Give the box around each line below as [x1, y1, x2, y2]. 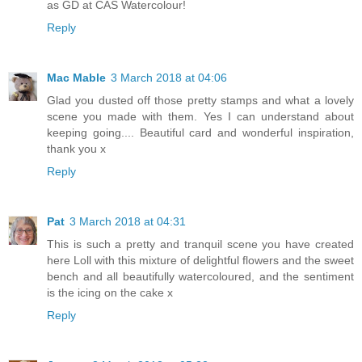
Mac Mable [47, 71, 106, 85]
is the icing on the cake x [47, 286, 173, 300]
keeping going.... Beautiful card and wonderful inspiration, [47, 126, 354, 140]
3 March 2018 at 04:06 [111, 71, 227, 85]
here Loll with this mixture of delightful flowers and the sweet [47, 254, 354, 267]
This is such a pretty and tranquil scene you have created [47, 238, 354, 251]
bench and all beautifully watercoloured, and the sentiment [47, 270, 354, 284]
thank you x [47, 142, 106, 156]
